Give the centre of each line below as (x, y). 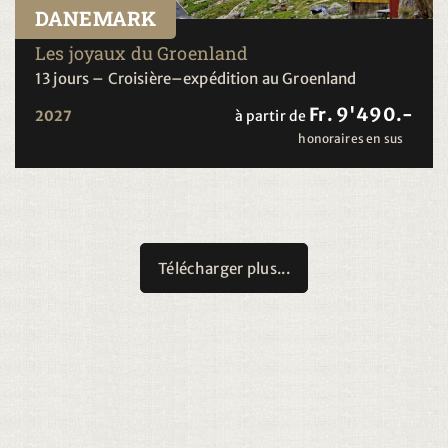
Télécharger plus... (224, 268)
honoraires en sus (350, 138)
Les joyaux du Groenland (142, 52)
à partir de (270, 115)
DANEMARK (96, 17)
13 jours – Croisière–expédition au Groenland (196, 78)
